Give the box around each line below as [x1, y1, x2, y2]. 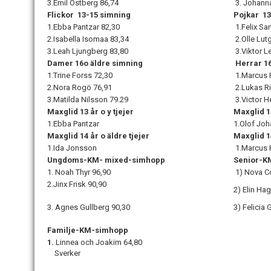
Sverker [47, 249, 80, 258]
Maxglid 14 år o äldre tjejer [47, 131, 149, 140]
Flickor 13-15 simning [47, 10, 132, 19]
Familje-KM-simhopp [47, 226, 128, 235]
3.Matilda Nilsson [47, 95, 108, 104]
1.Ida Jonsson [47, 143, 97, 152]
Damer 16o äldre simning [47, 59, 145, 68]
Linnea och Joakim [56, 238, 122, 247]
